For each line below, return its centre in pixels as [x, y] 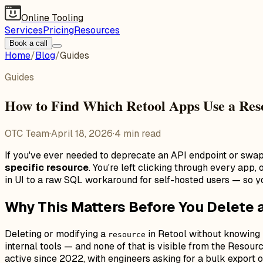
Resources [97, 30]
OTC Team [27, 133]
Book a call [28, 43]
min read [141, 133]
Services [24, 30]
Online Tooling [52, 18]
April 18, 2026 [82, 133]
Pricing [58, 30]
